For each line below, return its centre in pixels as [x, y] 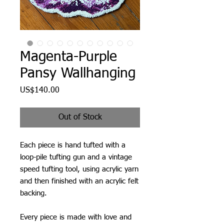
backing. [33, 193]
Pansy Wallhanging [78, 73]
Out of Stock [80, 117]
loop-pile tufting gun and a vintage [76, 157]
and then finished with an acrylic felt [79, 181]
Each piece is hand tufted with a [73, 145]
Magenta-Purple [68, 57]
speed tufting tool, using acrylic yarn [79, 169]
